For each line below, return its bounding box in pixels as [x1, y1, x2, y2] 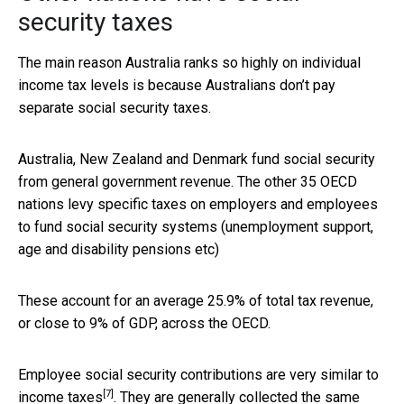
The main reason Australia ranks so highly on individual [18, 53, 361, 71]
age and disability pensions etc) [18, 240, 219, 258]
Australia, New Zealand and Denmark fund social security [18, 150, 375, 168]
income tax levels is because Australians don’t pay [18, 76, 335, 94]
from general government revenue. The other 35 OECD [18, 172, 357, 190]
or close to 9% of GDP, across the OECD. [18, 314, 271, 332]
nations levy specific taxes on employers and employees [18, 195, 378, 213]
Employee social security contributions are [18, 365, 289, 383]
